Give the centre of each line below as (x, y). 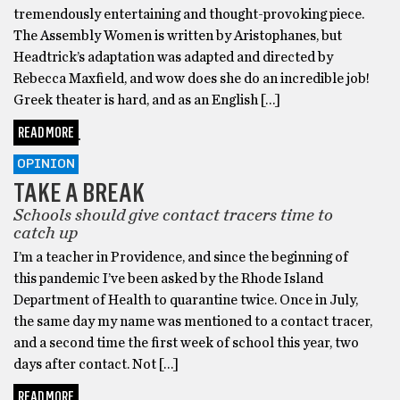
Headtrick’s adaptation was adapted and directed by (173, 57)
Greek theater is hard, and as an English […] (147, 100)
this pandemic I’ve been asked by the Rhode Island (168, 278)
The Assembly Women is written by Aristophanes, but (178, 35)
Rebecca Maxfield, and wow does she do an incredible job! (192, 78)
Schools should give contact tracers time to (173, 215)
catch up (46, 233)
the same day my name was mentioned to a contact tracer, (193, 321)
